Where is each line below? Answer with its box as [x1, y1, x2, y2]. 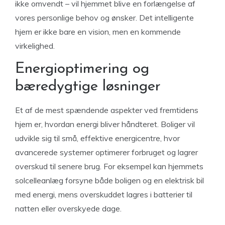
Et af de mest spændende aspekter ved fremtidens [15, 105, 198, 115]
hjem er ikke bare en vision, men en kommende [15, 27, 181, 37]
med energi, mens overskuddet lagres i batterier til [15, 189, 192, 199]
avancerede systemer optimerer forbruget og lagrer [15, 147, 198, 157]
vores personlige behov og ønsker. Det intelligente [15, 13, 194, 23]
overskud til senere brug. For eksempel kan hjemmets [15, 161, 203, 171]
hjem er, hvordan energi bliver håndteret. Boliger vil [15, 119, 195, 129]
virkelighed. [15, 41, 55, 51]
